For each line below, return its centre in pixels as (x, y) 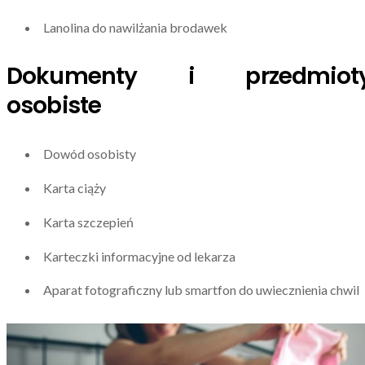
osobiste (54, 105)
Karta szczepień (88, 222)
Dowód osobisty (90, 154)
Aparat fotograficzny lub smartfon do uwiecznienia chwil (201, 290)
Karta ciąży (75, 187)
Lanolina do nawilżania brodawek (135, 27)
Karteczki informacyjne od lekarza (139, 256)
